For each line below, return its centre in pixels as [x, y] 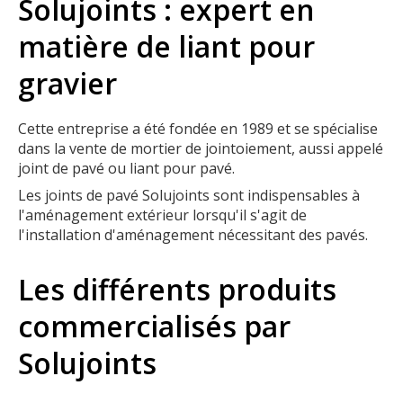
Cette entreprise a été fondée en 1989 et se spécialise [198, 129]
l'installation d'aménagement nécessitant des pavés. [193, 235]
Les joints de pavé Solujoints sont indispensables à [189, 196]
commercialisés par [154, 326]
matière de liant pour [166, 46]
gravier [67, 83]
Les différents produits [177, 289]
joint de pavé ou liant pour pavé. [126, 169]
